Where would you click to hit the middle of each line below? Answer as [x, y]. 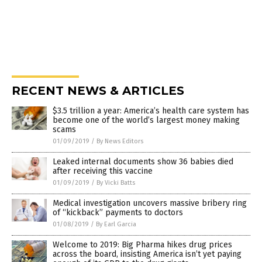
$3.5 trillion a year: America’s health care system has [151, 111]
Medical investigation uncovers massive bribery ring [150, 203]
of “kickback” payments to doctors [118, 212]
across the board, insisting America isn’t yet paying [147, 254]
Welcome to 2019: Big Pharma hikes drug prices [142, 244]
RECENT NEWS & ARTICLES [98, 90]
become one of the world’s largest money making [146, 120]
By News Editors [120, 141]
